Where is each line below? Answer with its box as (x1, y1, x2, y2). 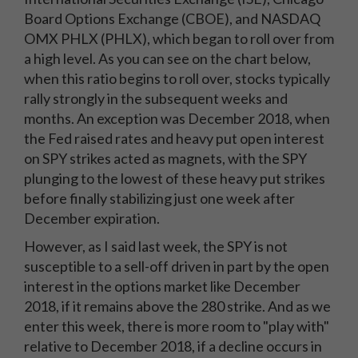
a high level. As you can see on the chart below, (24, 50, 311, 68)
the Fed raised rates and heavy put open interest (24, 129, 324, 148)
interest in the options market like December (24, 277, 300, 296)
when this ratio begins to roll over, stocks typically (24, 70, 330, 88)
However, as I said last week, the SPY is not (24, 237, 288, 256)
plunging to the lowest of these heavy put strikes (24, 169, 325, 188)
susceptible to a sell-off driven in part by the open (24, 257, 329, 276)
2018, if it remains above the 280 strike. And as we (24, 297, 331, 316)
